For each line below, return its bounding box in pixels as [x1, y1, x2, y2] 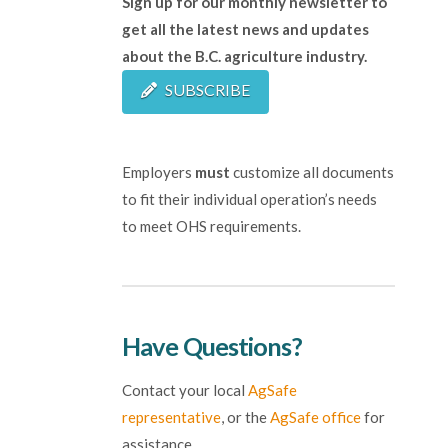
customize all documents [230, 163, 394, 182]
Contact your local [122, 380, 248, 399]
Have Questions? [122, 331, 302, 362]
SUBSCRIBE [165, 80, 250, 100]
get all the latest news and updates [122, 20, 369, 39]
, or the [221, 407, 270, 426]
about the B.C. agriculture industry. [122, 47, 367, 66]
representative [122, 407, 221, 426]
